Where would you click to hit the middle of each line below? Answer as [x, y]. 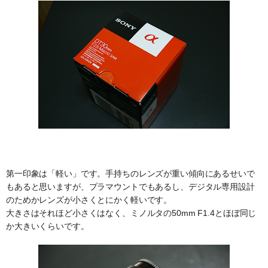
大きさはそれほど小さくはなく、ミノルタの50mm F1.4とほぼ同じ [131, 213]
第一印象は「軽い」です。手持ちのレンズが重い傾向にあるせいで [130, 173]
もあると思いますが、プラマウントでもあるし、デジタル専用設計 [130, 187]
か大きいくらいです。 [48, 226]
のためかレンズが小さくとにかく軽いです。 [89, 200]
